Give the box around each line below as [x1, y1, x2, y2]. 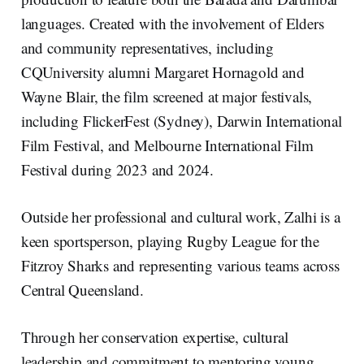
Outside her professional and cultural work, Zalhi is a [20, 206, 340, 227]
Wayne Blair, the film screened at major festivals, [20, 85, 313, 106]
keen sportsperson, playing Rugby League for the [20, 230, 319, 251]
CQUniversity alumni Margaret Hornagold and [20, 61, 305, 82]
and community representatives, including [20, 37, 275, 58]
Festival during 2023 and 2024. [20, 158, 214, 180]
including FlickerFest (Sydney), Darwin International [20, 110, 342, 131]
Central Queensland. [20, 279, 145, 300]
